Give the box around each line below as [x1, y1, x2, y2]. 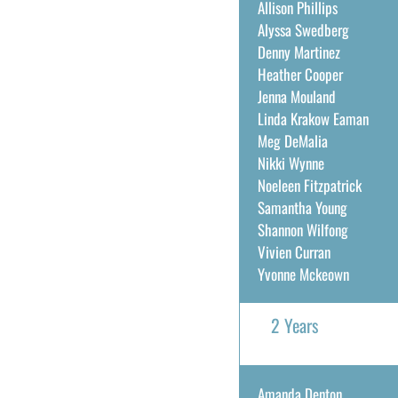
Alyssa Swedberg [257, 19, 349, 41]
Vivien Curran [257, 241, 330, 263]
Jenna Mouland [257, 85, 336, 107]
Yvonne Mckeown [257, 263, 349, 285]
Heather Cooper [257, 63, 343, 85]
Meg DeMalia [257, 130, 328, 152]
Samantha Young [257, 196, 347, 219]
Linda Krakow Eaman [257, 107, 369, 130]
